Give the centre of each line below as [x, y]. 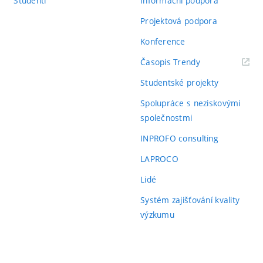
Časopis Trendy [170, 62]
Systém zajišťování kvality [190, 200]
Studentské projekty [179, 82]
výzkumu [157, 215]
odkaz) [212, 76]
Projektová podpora [179, 21]
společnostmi [166, 118]
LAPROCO [159, 159]
